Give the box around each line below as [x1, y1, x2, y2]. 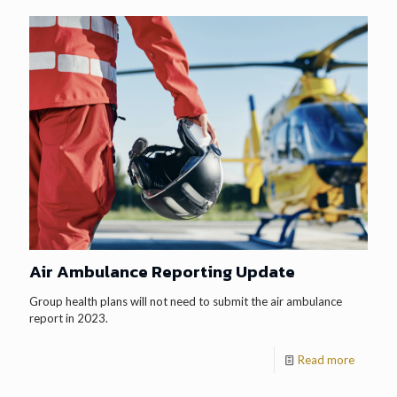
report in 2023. [29, 310, 108, 325]
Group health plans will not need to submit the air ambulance [29, 293, 342, 308]
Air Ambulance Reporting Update [29, 258, 295, 284]
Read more [298, 352, 354, 367]
